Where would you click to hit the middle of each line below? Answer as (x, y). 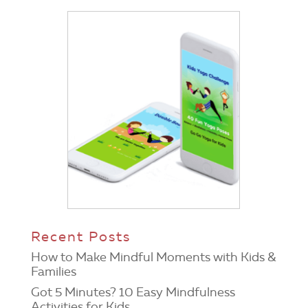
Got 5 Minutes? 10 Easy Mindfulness (133, 293)
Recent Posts (80, 237)
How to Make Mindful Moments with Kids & (153, 257)
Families (53, 272)
